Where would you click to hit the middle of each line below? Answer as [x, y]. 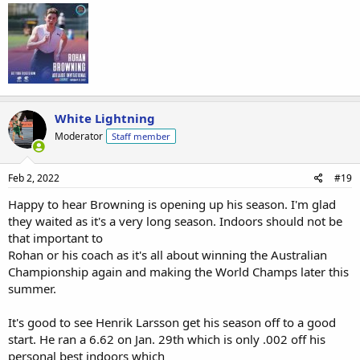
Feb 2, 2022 [34, 178]
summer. [32, 288]
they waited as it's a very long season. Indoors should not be [175, 221]
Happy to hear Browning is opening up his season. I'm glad [172, 204]
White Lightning [105, 118]
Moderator [79, 136]
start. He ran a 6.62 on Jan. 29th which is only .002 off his [167, 339]
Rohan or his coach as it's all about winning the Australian [168, 254]
